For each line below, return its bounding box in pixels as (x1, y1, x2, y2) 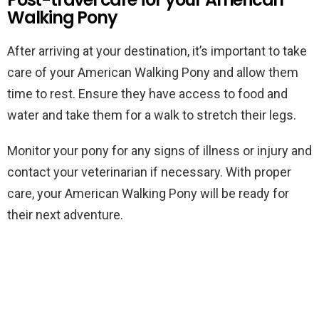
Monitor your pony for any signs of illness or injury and (7, 143, 312, 158)
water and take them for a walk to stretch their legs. (7, 108, 296, 122)
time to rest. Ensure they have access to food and (7, 86, 288, 101)
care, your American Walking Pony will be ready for (7, 186, 289, 201)
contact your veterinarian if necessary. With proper (7, 164, 291, 179)
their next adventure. (7, 207, 123, 222)
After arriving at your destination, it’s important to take (7, 43, 307, 58)
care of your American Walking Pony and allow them (7, 65, 298, 80)
